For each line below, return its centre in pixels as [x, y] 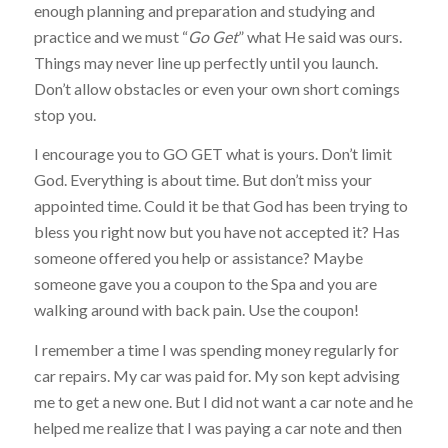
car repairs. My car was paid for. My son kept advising [216, 375]
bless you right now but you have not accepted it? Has [216, 232]
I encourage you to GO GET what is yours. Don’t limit [212, 154]
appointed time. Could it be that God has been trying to [220, 206]
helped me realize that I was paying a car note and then [217, 427]
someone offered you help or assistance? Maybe [198, 258]
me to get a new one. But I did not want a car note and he [223, 401]
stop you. [64, 114]
